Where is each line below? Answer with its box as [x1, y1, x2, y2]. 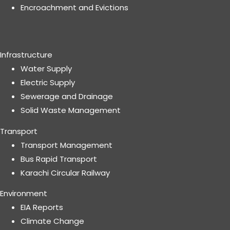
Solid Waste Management [21, 105, 121, 116]
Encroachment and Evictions [21, 2, 128, 13]
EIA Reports [21, 202, 63, 213]
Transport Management [21, 139, 112, 150]
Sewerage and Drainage [21, 91, 113, 102]
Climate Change [21, 216, 84, 226]
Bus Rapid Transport [21, 153, 97, 164]
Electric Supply [21, 77, 75, 88]
